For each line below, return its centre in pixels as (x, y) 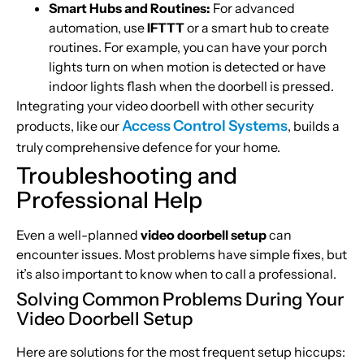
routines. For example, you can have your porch (188, 48)
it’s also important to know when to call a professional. (176, 274)
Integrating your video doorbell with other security (165, 106)
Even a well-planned (78, 235)
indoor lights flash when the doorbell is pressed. (191, 87)
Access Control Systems (205, 126)
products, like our (69, 126)
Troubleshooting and (127, 176)
